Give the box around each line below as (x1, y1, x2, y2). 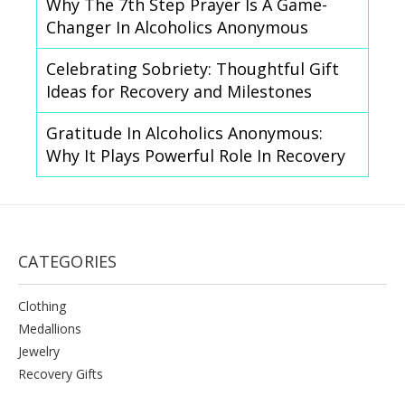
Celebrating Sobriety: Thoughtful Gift (46, 57, 339, 80)
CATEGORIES (18, 250, 118, 272)
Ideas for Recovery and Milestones (46, 80, 312, 102)
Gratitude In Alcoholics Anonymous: (46, 121, 323, 144)
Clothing (18, 297, 66, 315)
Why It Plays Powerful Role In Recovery (46, 144, 345, 166)
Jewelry (18, 342, 60, 360)
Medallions (18, 319, 81, 337)
